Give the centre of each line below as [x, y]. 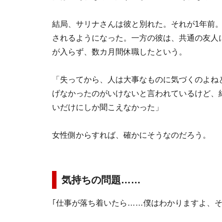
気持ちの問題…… [101, 180]
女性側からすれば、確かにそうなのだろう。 [131, 135]
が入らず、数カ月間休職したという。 [119, 52]
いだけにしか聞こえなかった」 [108, 107]
